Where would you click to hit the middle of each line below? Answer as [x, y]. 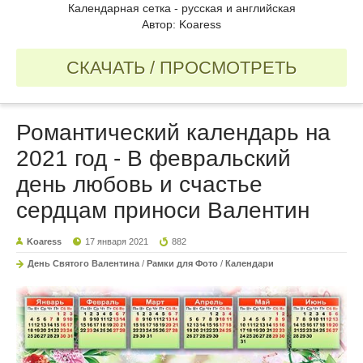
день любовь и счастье [139, 185]
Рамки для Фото [182, 264]
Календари [250, 264]
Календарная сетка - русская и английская [181, 9]
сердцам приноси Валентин [163, 211]
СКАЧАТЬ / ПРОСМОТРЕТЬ [181, 68]
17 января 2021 [117, 242]
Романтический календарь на [173, 133]
